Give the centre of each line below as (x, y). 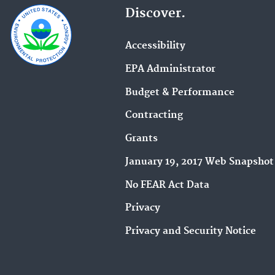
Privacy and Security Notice (191, 231)
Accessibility (155, 46)
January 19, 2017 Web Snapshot (199, 161)
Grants (141, 139)
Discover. (155, 14)
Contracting (154, 115)
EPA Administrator (170, 69)
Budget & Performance (180, 92)
